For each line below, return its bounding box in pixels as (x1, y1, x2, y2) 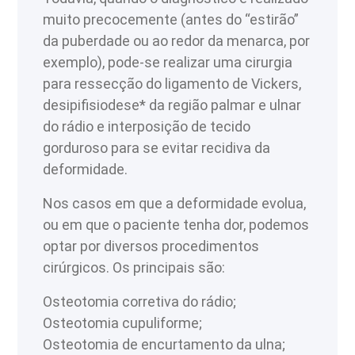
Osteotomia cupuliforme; (43, 315, 206, 332)
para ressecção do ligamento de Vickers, (43, 75, 302, 93)
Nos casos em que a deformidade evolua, (43, 195, 307, 212)
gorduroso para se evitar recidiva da (43, 139, 271, 157)
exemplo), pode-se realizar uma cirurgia (43, 54, 293, 71)
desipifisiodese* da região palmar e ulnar (43, 97, 302, 114)
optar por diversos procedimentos (43, 238, 260, 255)
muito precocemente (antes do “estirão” (43, 11, 300, 29)
